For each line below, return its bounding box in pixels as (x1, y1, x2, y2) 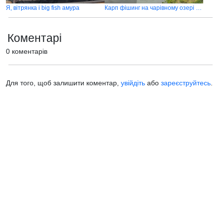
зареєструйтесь (161, 79, 211, 87)
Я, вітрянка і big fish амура (6, 4, 79, 11)
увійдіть (121, 79, 145, 87)
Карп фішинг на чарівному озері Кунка (196, 4, 202, 11)
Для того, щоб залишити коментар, (6, 79, 121, 87)
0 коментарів (6, 47, 47, 55)
